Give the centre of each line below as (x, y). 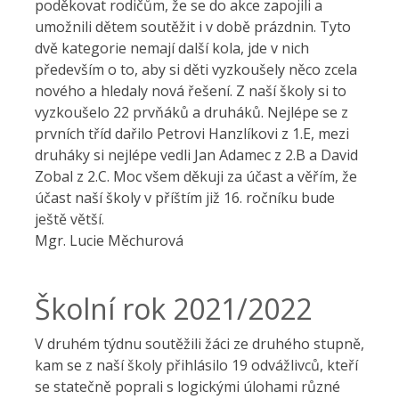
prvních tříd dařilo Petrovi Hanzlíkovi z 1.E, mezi (192, 134)
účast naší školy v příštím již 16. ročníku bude (185, 198)
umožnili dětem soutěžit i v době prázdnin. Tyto (193, 27)
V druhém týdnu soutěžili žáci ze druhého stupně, (199, 344)
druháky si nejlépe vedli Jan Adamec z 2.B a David (196, 155)
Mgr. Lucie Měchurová (109, 240)
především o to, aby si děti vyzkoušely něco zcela (196, 69)
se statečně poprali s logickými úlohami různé (187, 387)
